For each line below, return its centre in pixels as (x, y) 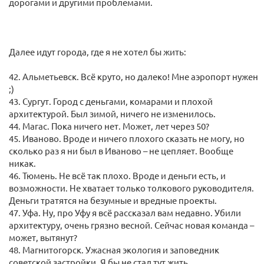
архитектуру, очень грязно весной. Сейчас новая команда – (131, 225)
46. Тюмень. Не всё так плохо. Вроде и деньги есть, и (117, 176)
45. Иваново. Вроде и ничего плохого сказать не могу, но (127, 138)
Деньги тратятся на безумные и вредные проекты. (113, 200)
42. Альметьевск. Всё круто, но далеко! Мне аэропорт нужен (133, 77)
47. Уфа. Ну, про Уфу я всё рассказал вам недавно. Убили (125, 213)
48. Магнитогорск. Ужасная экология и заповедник (114, 250)
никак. (22, 163)
